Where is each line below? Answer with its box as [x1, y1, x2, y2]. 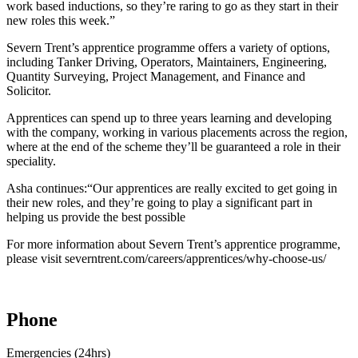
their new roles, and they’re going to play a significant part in [6, 195, 312, 209]
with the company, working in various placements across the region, [6, 125, 348, 139]
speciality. [6, 153, 56, 168]
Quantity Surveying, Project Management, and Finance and [6, 69, 305, 83]
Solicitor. [6, 83, 51, 97]
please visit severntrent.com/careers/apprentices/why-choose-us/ [6, 251, 326, 265]
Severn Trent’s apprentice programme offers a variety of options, [6, 40, 330, 54]
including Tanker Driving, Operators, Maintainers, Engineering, [6, 54, 327, 69]
